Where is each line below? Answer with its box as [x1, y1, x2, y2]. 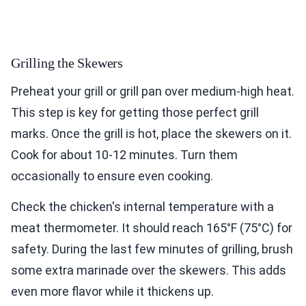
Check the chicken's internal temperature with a [11, 199, 274, 214]
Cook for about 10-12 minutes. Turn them [11, 147, 238, 162]
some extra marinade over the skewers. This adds [11, 262, 286, 277]
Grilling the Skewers [11, 55, 123, 70]
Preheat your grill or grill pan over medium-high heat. [11, 83, 294, 98]
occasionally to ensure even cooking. [11, 168, 213, 183]
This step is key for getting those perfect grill [11, 105, 259, 120]
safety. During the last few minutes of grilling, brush [11, 241, 293, 256]
